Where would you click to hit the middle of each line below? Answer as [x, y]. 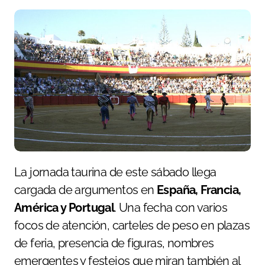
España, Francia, [199, 190]
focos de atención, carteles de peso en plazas [132, 226]
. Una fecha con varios [171, 208]
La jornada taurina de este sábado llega [18, 172]
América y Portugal [64, 208]
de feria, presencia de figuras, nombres [114, 243]
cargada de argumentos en [85, 190]
